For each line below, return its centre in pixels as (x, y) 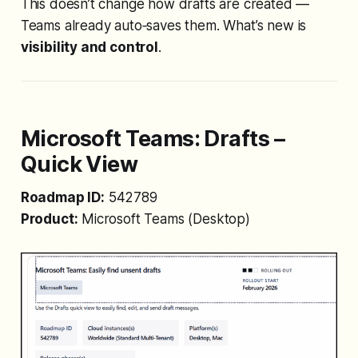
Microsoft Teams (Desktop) (164, 219)
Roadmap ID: (62, 197)
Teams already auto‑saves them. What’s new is (163, 25)
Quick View (79, 164)
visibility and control (89, 47)
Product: (49, 219)
